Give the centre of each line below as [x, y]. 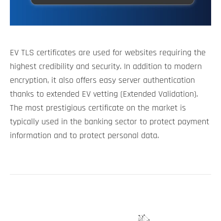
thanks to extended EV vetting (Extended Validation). [104, 94]
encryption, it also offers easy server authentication [102, 80]
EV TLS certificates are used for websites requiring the [108, 53]
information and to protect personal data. [84, 135]
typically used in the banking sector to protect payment [110, 122]
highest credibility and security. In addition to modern [106, 66]
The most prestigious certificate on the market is [98, 108]
